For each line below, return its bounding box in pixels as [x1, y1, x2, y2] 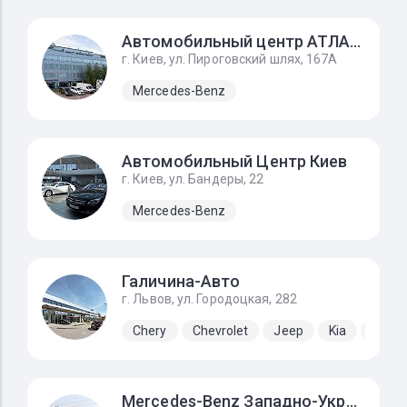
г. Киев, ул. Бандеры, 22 [122, 172, 264, 186]
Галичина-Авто [122, 272, 241, 291]
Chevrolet [192, 323, 249, 338]
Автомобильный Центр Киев [122, 152, 348, 171]
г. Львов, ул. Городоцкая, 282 [122, 292, 297, 306]
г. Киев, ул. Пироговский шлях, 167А [122, 52, 338, 66]
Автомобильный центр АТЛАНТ [350, 32, 362, 51]
